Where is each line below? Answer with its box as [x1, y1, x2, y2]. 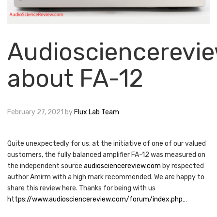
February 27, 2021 [7, 108, 63, 117]
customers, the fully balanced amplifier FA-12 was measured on [7, 151, 205, 159]
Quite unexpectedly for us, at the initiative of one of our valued [7, 139, 206, 148]
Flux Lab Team [74, 108, 119, 117]
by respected [161, 162, 204, 170]
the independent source [7, 162, 84, 170]
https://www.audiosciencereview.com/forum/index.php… [7, 195, 187, 204]
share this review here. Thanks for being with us [7, 184, 155, 193]
